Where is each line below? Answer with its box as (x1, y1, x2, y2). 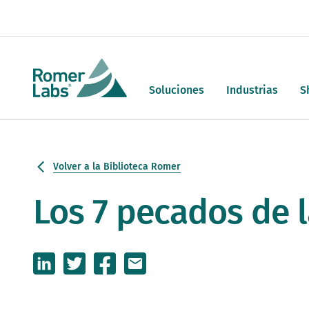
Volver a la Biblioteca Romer (53, 160, 181, 172)
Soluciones (149, 83, 205, 97)
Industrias (226, 83, 279, 97)
